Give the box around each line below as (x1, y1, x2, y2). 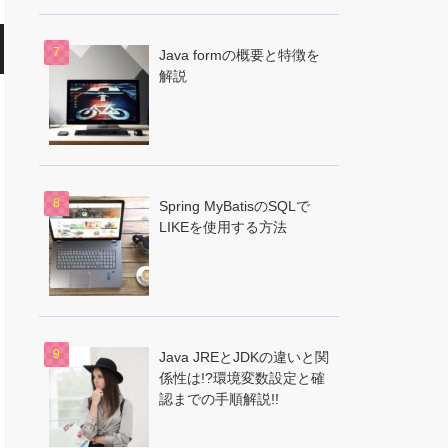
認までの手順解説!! (158, 391, 279, 407)
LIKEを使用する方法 (158, 219, 287, 235)
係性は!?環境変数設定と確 (158, 370, 325, 386)
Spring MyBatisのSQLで (158, 198, 310, 214)
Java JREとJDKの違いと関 (158, 349, 329, 365)
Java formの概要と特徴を (158, 47, 320, 63)
